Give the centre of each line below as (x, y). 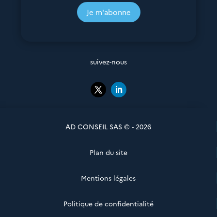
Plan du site (108, 152)
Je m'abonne (108, 12)
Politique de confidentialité (108, 203)
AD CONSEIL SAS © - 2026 (108, 126)
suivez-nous (108, 61)
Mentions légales (108, 178)
